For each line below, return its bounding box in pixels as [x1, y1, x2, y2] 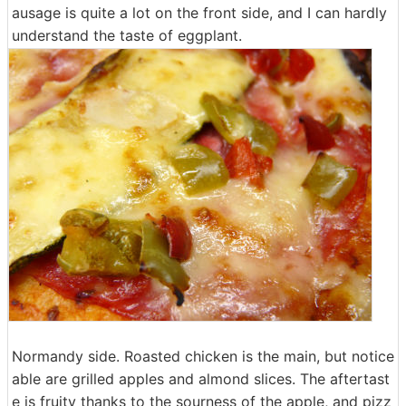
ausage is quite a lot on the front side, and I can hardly [12, 4, 387, 22]
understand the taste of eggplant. [12, 26, 242, 44]
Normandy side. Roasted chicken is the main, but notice [12, 347, 394, 365]
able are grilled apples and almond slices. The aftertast [12, 370, 390, 388]
